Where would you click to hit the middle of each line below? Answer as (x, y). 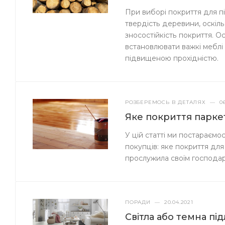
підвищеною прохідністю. (172, 58)
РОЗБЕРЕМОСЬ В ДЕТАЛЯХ (165, 102)
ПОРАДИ (138, 202)
